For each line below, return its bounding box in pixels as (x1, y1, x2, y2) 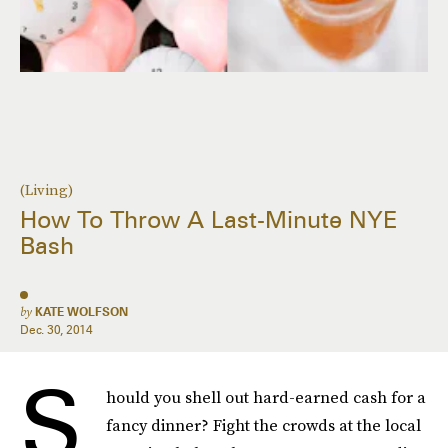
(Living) (20, 179, 73, 201)
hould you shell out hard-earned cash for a (106, 386, 426, 408)
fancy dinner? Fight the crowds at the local (106, 414, 421, 436)
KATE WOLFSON (35, 304, 128, 319)
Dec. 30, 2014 (20, 322, 93, 337)
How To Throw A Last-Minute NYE (20, 205, 398, 235)
